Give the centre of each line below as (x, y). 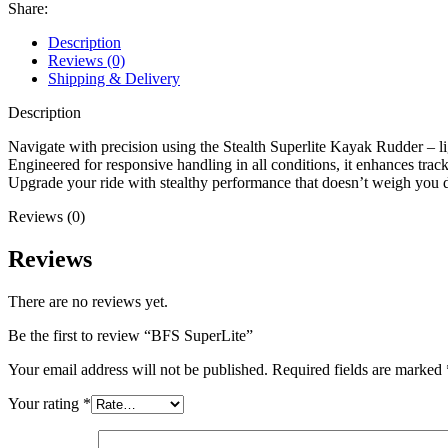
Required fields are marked (359, 369)
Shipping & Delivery (114, 78)
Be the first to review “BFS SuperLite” (130, 335)
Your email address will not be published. (138, 369)
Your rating (45, 403)
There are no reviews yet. (88, 301)
